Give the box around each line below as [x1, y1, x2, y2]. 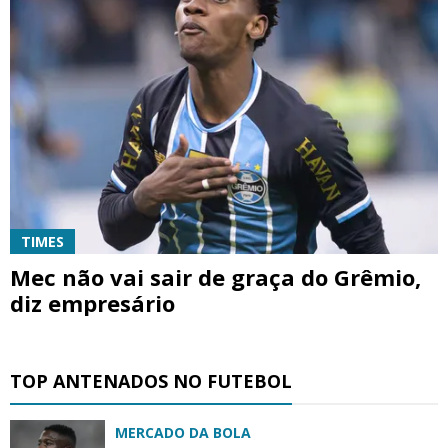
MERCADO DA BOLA [115, 422, 251, 442]
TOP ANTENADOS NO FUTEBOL [10, 368, 292, 393]
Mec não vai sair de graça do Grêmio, [10, 261, 421, 292]
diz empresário [10, 287, 175, 318]
